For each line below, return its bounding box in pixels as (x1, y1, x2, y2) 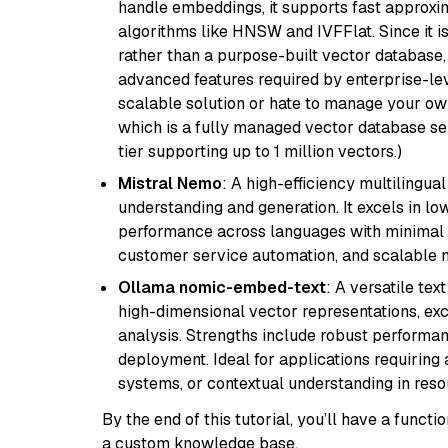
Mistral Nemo (118, 173, 222, 194)
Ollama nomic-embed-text (118, 277, 326, 298)
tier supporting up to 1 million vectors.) (118, 141, 402, 162)
